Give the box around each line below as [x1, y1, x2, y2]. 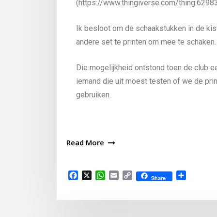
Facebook [78, 170, 113, 181]
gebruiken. [76, 90, 111, 99]
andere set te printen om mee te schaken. [76, 37, 216, 46]
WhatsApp [105, 170, 143, 181]
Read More [66, 137, 104, 147]
